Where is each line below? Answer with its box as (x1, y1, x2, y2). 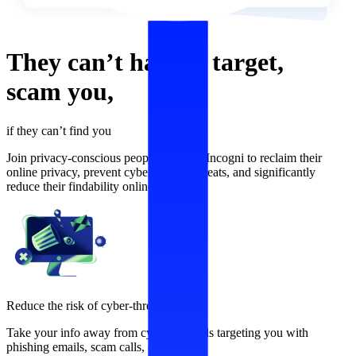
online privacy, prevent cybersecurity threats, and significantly (6, 164, 315, 179)
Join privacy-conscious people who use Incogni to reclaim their (6, 150, 322, 164)
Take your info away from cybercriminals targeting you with (6, 325, 308, 339)
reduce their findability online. (6, 179, 157, 193)
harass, (130, 48, 212, 77)
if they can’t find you (6, 123, 111, 137)
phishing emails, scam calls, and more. (6, 339, 198, 354)
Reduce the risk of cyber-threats (6, 298, 165, 312)
